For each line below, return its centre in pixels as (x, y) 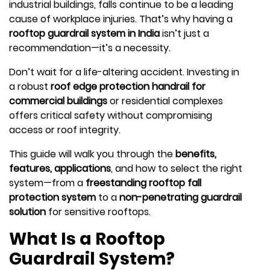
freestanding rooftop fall (143, 183)
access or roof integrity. (65, 130)
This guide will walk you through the (92, 154)
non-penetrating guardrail (181, 197)
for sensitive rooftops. (98, 212)
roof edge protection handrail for (128, 86)
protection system (52, 197)
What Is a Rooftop (87, 239)
